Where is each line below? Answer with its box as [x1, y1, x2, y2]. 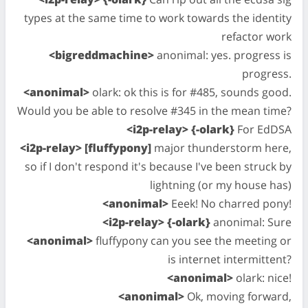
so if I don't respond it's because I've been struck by [25, 159, 291, 174]
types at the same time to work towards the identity [24, 10, 291, 25]
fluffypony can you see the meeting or [93, 233, 291, 248]
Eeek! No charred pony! [168, 196, 291, 211]
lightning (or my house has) [150, 177, 291, 192]
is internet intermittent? [168, 252, 291, 267]
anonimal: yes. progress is [154, 47, 291, 63]
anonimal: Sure [210, 214, 291, 230]
